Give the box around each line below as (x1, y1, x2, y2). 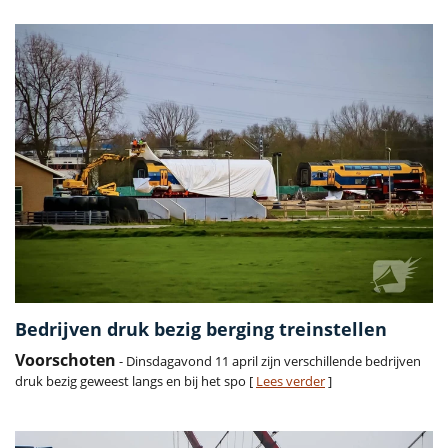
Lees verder (256, 371, 325, 390)
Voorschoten (15, 348, 116, 371)
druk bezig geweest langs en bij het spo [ (15, 371, 256, 390)
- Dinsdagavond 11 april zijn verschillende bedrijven (116, 351, 421, 370)
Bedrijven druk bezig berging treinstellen (15, 316, 387, 341)
